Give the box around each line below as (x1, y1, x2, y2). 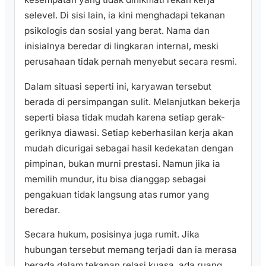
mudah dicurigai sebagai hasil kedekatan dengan (24, 142, 233, 154)
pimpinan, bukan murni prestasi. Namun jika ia (24, 157, 220, 169)
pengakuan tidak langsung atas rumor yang (24, 188, 209, 200)
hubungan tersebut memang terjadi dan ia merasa (24, 243, 237, 255)
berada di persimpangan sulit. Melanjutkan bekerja (24, 96, 240, 107)
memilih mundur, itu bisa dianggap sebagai (24, 173, 206, 185)
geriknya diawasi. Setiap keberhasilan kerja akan (24, 126, 233, 138)
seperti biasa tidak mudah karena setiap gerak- (24, 111, 225, 123)
